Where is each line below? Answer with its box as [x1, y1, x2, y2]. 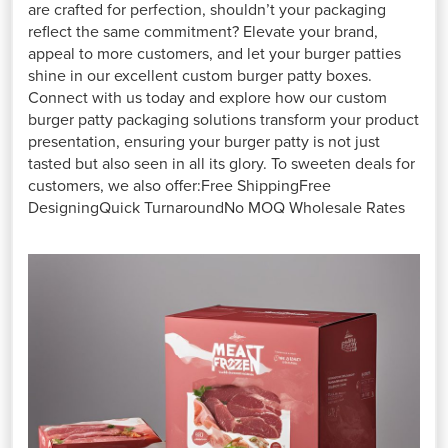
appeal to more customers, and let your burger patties [28, 43, 402, 64]
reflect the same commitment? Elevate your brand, [28, 21, 379, 42]
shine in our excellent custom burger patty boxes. [28, 65, 373, 86]
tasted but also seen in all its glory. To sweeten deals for [28, 153, 416, 174]
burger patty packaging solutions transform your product [28, 109, 420, 130]
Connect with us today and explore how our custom [28, 87, 388, 108]
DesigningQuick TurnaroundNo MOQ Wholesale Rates [28, 197, 406, 218]
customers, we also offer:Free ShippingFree [28, 175, 332, 196]
